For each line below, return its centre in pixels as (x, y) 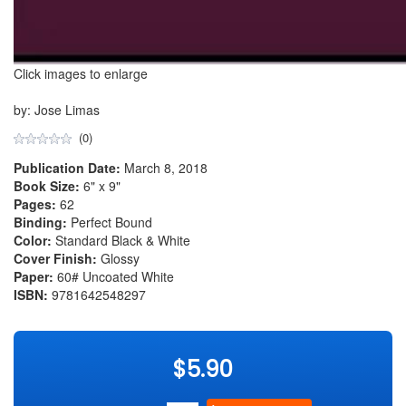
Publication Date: (67, 167)
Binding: (40, 222)
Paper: (34, 276)
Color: (33, 240)
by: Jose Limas (57, 109)
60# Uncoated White (114, 276)
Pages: (35, 203)
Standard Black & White (121, 240)
